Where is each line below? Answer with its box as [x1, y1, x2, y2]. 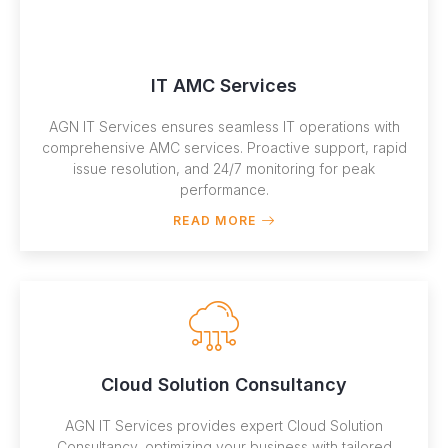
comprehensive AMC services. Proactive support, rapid [41, 138, 407, 156]
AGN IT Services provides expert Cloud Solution [65, 416, 383, 434]
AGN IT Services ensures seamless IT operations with [48, 117, 400, 135]
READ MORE [172, 213, 257, 229]
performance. [179, 180, 269, 198]
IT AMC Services [151, 74, 297, 96]
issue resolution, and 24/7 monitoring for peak [73, 159, 375, 177]
